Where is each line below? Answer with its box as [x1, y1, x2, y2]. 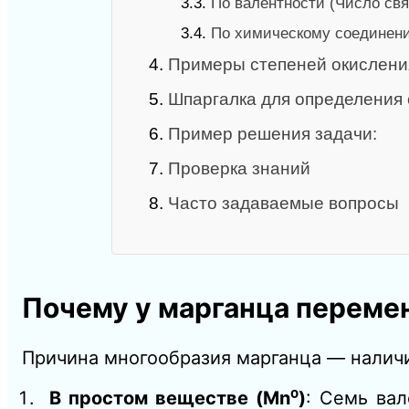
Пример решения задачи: [167, 123, 377, 143]
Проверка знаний [167, 158, 310, 178]
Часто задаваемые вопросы [167, 193, 399, 213]
